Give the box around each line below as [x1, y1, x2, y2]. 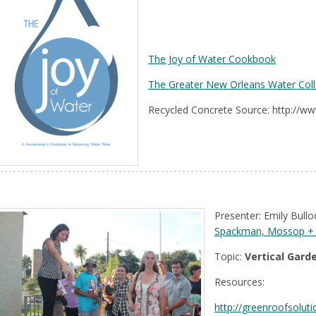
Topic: [214, 250, 245, 263]
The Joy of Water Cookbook [148, 52, 276, 66]
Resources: [214, 275, 265, 288]
